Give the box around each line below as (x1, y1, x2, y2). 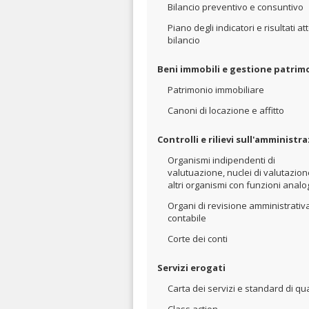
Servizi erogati (157, 261, 226, 274)
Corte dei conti (168, 232, 228, 245)
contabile (168, 212, 206, 224)
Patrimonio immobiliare (168, 83, 264, 96)
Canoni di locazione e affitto (168, 104, 284, 117)
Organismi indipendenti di (168, 154, 275, 166)
